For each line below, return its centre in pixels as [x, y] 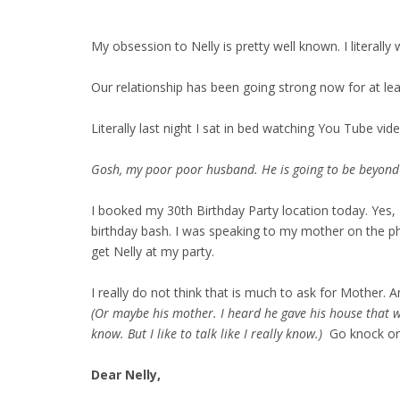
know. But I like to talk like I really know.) [207, 333]
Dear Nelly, [126, 375]
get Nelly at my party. [153, 251]
